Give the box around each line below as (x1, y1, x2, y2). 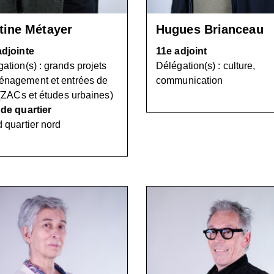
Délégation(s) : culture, (156, 60, 256, 71)
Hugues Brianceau (156, 22, 264, 36)
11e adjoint (156, 45, 207, 56)
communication (156, 75, 223, 86)
